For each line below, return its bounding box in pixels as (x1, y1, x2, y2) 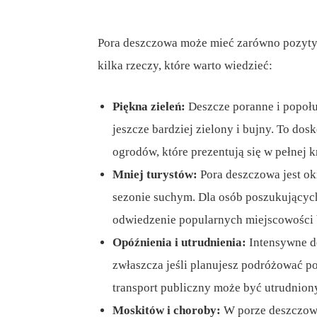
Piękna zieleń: (113, 100, 185, 114)
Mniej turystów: (113, 168, 197, 182)
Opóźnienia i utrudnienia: (113, 236, 246, 250)
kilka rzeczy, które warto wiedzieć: (98, 59, 272, 73)
